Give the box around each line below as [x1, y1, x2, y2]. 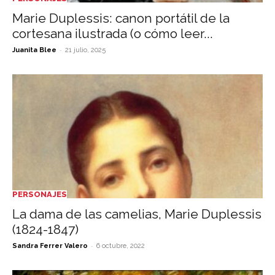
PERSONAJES [12, 189, 67, 199]
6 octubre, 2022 [96, 241, 145, 250]
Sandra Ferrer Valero [12, 241, 88, 250]
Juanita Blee [12, 46, 56, 55]
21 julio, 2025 [65, 46, 106, 55]
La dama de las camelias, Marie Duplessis [12, 206, 261, 222]
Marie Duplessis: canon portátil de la [12, 10, 230, 26]
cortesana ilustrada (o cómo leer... [12, 26, 213, 42]
